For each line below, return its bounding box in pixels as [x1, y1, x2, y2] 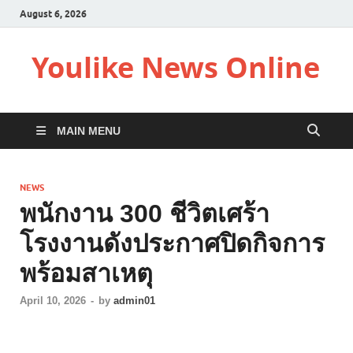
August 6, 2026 [20, 7, 87, 20]
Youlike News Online [32, 48, 320, 87]
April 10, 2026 [20, 295, 86, 307]
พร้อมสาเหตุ [20, 259, 153, 288]
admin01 [113, 295, 155, 307]
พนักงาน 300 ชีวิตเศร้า [20, 199, 269, 228]
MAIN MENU [57, 124, 121, 137]
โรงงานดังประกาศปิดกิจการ [20, 229, 325, 258]
